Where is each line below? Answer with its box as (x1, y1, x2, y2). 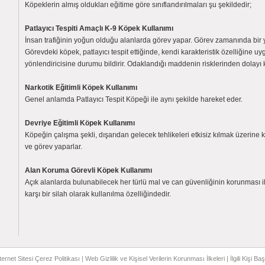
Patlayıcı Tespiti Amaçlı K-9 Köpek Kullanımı (25, 24, 173, 33)
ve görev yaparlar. (25, 143, 82, 151)
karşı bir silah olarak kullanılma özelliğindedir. (25, 190, 171, 198)
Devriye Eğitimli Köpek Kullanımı (25, 119, 135, 127)
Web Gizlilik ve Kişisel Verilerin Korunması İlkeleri (85, 255, 225, 262)
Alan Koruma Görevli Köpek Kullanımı (25, 166, 152, 174)
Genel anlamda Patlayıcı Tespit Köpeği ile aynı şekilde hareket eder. (25, 95, 243, 104)
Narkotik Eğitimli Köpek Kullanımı (25, 83, 137, 92)
